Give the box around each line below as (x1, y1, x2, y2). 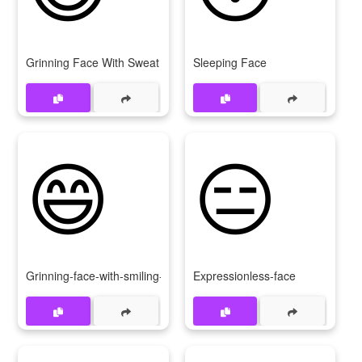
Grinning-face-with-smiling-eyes (26, 267, 187, 284)
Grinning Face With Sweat (26, 54, 159, 70)
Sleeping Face (192, 54, 267, 70)
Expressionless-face (192, 267, 296, 284)
